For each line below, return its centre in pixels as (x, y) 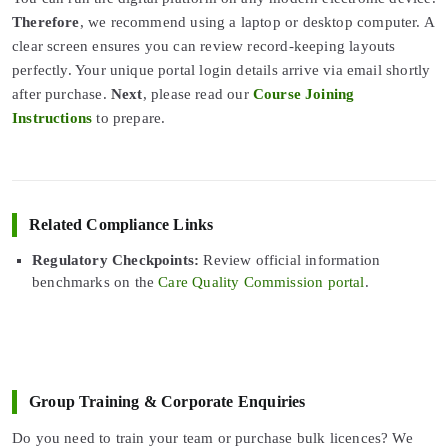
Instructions (52, 118)
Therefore (46, 22)
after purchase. (61, 94)
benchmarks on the (95, 282)
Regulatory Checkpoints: (116, 260)
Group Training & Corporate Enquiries (167, 401)
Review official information (290, 260)
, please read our (197, 94)
